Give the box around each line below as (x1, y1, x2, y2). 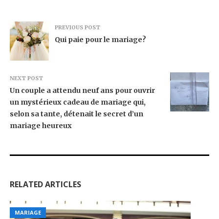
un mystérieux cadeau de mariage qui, (10, 98, 146, 107)
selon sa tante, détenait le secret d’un (10, 109, 143, 119)
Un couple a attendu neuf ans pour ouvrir (10, 86, 155, 95)
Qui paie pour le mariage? (55, 35, 146, 44)
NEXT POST (10, 75, 43, 82)
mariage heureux (10, 121, 72, 131)
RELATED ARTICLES (10, 179, 81, 190)
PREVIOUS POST (55, 24, 100, 31)
